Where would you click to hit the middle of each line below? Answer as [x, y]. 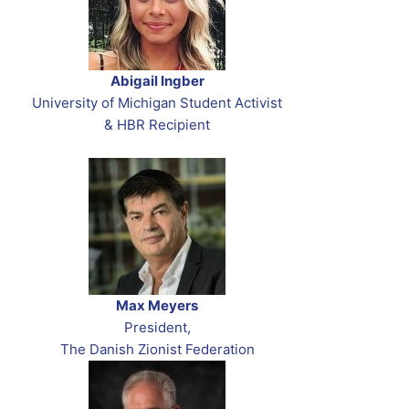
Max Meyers [157, 306]
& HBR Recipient [157, 125]
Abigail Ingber [157, 81]
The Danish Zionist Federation [157, 350]
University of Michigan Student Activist [157, 103]
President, [157, 328]
